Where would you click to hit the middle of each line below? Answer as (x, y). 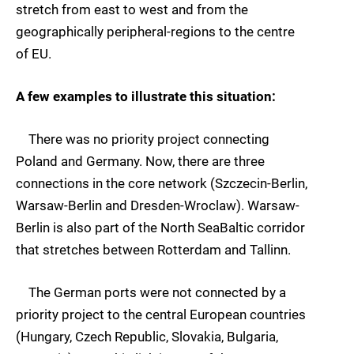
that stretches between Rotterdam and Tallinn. (153, 250)
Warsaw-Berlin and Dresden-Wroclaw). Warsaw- (158, 206)
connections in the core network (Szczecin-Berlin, (162, 184)
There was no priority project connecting (143, 139)
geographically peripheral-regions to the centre (155, 31)
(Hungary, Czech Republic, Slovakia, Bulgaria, (147, 337)
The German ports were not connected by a (151, 293)
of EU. (34, 53)
